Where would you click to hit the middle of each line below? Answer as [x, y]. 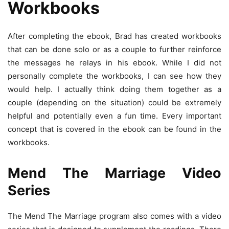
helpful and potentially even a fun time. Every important [114, 116]
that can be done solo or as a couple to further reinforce [114, 50]
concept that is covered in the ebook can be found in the [114, 129]
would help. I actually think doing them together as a [114, 89]
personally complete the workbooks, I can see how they [114, 76]
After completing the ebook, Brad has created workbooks [114, 36]
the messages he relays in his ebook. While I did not [114, 63]
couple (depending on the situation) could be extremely [114, 103]
